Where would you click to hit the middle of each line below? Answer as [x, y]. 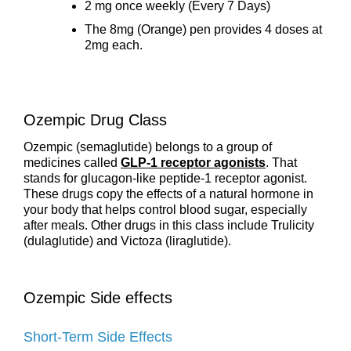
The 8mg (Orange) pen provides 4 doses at [203, 30]
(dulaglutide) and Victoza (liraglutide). [127, 241]
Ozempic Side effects [98, 297]
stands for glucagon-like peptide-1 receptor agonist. [165, 179]
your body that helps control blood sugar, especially [165, 210]
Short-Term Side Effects [98, 337]
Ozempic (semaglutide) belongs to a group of [148, 147]
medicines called [72, 163]
